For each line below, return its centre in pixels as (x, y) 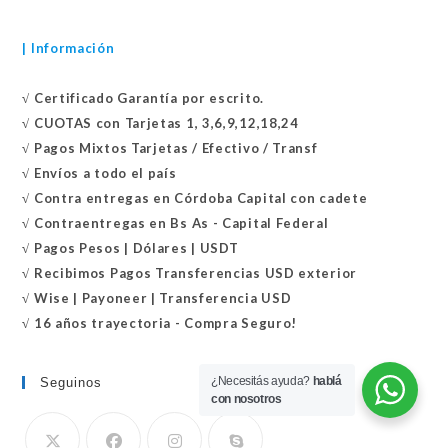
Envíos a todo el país (105, 172)
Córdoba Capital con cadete (271, 197)
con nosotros (246, 399)
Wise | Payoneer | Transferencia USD (162, 297)
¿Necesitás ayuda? (262, 381)
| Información (68, 47)
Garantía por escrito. (190, 97)
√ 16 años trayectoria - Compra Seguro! (160, 322)
